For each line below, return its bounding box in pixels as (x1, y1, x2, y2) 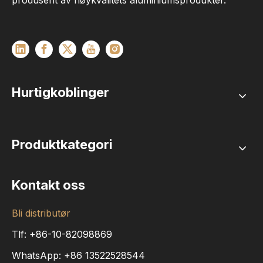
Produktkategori (12, 137, 113, 152)
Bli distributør (12, 207, 70, 219)
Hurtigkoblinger (12, 85, 109, 100)
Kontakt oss (12, 177, 85, 193)
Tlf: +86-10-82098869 (12, 228, 112, 240)
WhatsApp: (12, 249, 64, 261)
